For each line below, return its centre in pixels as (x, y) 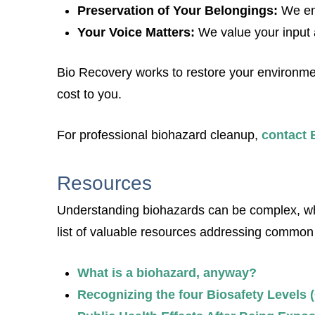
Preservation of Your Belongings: (179, 11)
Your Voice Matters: (136, 32)
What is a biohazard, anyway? (167, 272)
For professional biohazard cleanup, (159, 135)
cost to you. (89, 95)
